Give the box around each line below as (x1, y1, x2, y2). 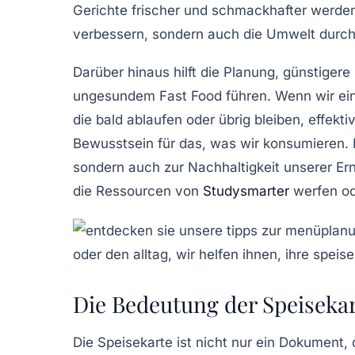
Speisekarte (97, 334, 173, 350)
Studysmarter (203, 182, 289, 199)
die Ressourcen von (73, 182, 203, 199)
